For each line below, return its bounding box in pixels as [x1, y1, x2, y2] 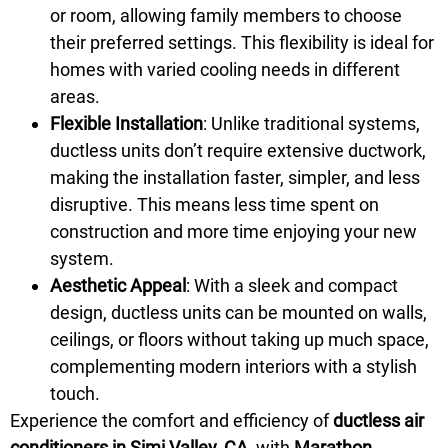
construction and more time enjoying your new [50, 221, 417, 242]
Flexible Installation [50, 113, 203, 134]
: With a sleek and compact [186, 275, 398, 296]
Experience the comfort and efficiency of [10, 410, 333, 431]
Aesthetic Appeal [50, 275, 186, 296]
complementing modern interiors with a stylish [50, 356, 417, 377]
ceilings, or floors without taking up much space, [50, 329, 429, 350]
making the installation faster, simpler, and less [50, 167, 420, 188]
